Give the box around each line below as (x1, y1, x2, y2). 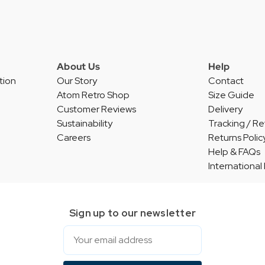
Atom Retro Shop (57, 89, 130, 102)
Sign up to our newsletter (69, 206, 196, 219)
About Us (57, 60, 100, 73)
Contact (208, 75, 244, 88)
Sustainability (57, 117, 112, 130)
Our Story (57, 75, 97, 88)
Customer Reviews (57, 103, 136, 116)
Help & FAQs (208, 146, 260, 159)
